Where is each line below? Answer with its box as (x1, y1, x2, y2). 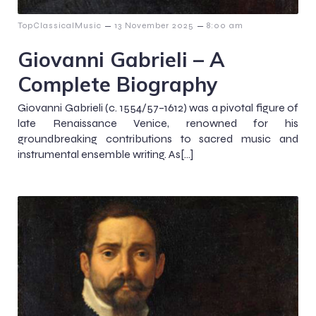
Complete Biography (18, 71, 218, 97)
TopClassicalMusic (18, 20, 102, 30)
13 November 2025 (114, 20, 194, 30)
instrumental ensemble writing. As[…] (18, 147, 193, 161)
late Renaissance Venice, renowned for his (18, 116, 298, 130)
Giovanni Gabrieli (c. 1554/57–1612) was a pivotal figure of (18, 100, 298, 114)
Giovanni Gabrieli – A (18, 46, 225, 72)
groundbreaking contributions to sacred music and (18, 131, 298, 145)
